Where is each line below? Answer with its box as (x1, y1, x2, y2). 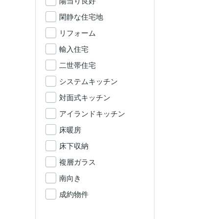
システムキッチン (59, 77, 118, 86)
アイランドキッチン (59, 109, 125, 118)
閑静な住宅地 (59, 13, 103, 21)
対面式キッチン (59, 93, 110, 102)
